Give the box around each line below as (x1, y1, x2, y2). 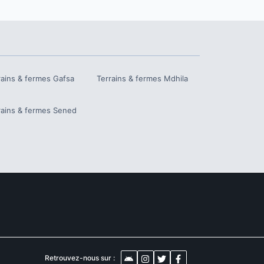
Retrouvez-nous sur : (44, 253, 115, 262)
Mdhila (164, 74, 189, 83)
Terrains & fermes (97, 74, 162, 83)
